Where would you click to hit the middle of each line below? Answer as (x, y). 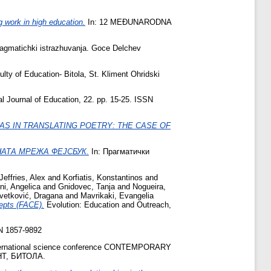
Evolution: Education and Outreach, (108, 204)
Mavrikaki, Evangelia (117, 195)
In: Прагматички (119, 151)
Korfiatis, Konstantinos (103, 177)
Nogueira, (149, 186)
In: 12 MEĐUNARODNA (128, 22)
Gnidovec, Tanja (87, 186)
